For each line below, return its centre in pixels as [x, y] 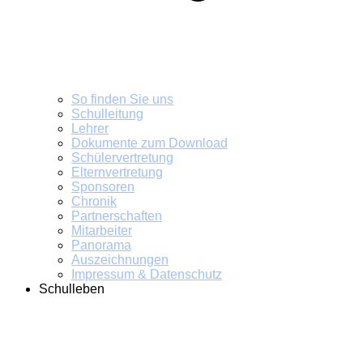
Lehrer [90, 128]
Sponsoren [103, 187]
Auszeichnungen [120, 260]
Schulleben [72, 289]
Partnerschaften [117, 216]
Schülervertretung [122, 158]
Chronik [94, 201]
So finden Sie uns [122, 99]
